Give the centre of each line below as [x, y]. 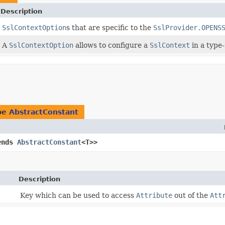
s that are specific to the [110, 28]
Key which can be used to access [78, 196]
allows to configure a [111, 45]
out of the [191, 196]
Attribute [154, 196]
